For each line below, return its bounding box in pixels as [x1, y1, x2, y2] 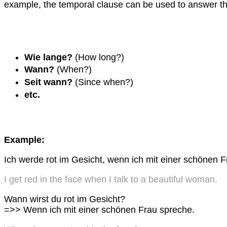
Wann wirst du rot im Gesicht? [4, 194, 125, 204]
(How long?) [72, 52, 124, 62]
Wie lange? [24, 52, 72, 62]
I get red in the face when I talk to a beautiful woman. [4, 174, 217, 184]
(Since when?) [72, 77, 133, 87]
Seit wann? [24, 77, 72, 87]
